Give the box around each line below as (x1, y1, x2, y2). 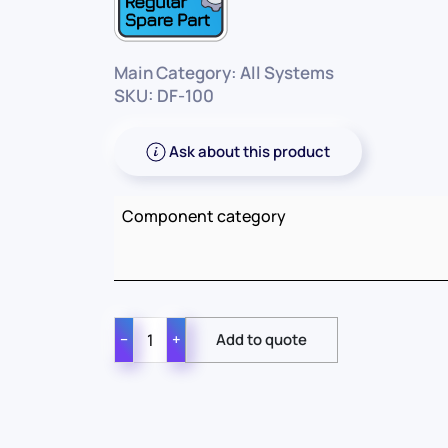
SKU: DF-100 (113, 84, 214, 108)
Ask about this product (168, 141, 330, 163)
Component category (121, 205, 286, 228)
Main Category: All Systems (113, 61, 334, 85)
